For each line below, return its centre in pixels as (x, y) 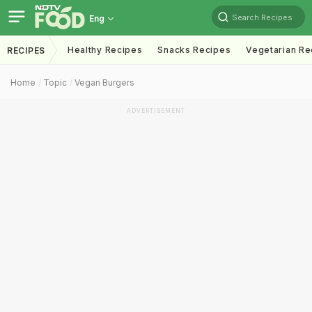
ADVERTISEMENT (156, 111)
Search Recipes (262, 17)
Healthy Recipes (105, 50)
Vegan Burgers (104, 83)
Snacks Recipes (194, 50)
